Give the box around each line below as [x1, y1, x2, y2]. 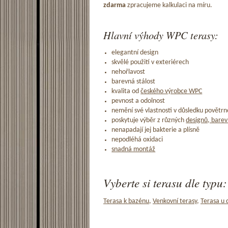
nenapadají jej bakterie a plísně [111, 127, 200, 134]
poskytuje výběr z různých [111, 117, 186, 124]
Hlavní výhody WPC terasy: [103, 27, 218, 42]
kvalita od [111, 88, 141, 95]
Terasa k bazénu [103, 197, 149, 205]
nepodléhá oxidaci [111, 136, 163, 144]
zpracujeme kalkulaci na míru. [127, 2, 212, 9]
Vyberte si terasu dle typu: [103, 174, 227, 190]
